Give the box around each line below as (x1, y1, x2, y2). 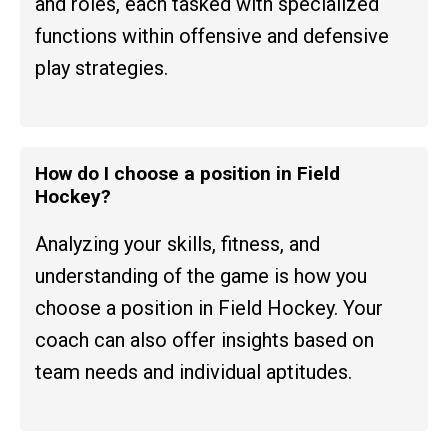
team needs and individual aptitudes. (35, 359, 352, 384)
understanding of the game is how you (35, 263, 367, 288)
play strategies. (35, 55, 168, 80)
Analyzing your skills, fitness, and (35, 231, 320, 256)
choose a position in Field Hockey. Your (35, 295, 383, 320)
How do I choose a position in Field (35, 161, 340, 185)
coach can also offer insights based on (35, 327, 374, 352)
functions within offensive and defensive (35, 23, 389, 48)
